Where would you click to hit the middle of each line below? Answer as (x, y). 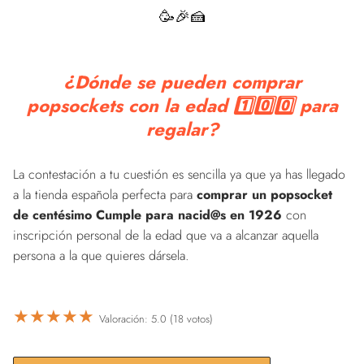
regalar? (182, 130)
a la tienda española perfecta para (105, 195)
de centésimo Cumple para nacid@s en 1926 (147, 215)
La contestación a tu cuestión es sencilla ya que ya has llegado (179, 175)
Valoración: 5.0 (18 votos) (156, 318)
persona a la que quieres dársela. (101, 256)
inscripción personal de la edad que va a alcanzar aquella (166, 236)
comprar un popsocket (264, 195)
